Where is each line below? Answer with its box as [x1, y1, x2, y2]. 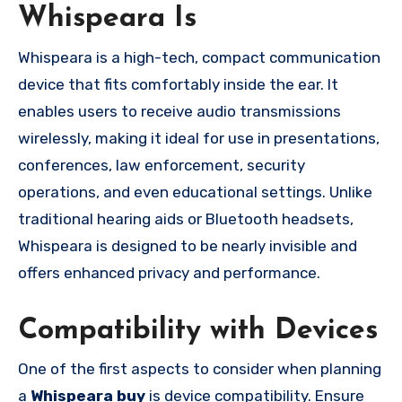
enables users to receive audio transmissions [18, 101, 341, 120]
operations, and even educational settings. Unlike [18, 182, 372, 201]
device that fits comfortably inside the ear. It [18, 74, 338, 93]
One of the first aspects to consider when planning [18, 360, 381, 379]
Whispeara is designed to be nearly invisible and [18, 236, 357, 255]
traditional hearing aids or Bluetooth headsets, [18, 209, 354, 228]
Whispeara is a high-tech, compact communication [18, 48, 380, 66]
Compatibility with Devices [18, 316, 378, 345]
